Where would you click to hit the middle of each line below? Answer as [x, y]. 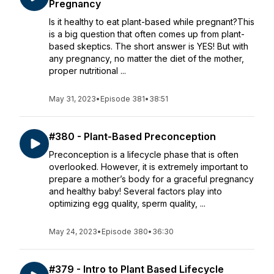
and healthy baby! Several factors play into [135, 191]
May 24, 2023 [73, 231]
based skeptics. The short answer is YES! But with [149, 46]
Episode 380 [125, 231]
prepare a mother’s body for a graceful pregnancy [151, 179]
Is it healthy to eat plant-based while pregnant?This [152, 22]
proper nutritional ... [87, 71]
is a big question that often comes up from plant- [147, 34]
